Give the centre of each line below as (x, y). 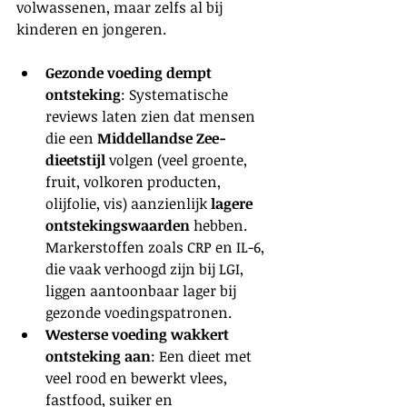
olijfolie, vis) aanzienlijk (128, 203)
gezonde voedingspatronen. (139, 312)
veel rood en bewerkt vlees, (138, 377)
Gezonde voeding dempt (130, 72)
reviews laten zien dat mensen (152, 116)
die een (71, 138)
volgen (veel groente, (178, 159)
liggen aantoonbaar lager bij (143, 290)
